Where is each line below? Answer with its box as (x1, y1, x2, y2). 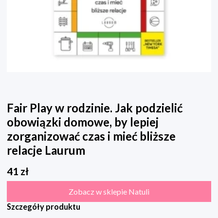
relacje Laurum (7, 143, 85, 158)
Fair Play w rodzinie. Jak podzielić (7, 101, 182, 115)
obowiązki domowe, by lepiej (7, 115, 159, 129)
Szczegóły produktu (7, 202, 80, 212)
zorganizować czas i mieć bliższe (7, 129, 176, 144)
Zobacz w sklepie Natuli (69, 187, 149, 197)
